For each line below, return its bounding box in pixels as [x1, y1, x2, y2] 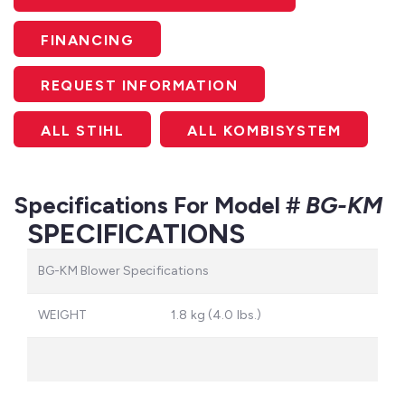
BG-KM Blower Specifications [38, 262, 209, 278]
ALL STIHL [41, 121, 125, 139]
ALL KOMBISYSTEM [187, 121, 342, 139]
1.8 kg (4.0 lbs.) [171, 306, 262, 323]
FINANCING [41, 31, 135, 49]
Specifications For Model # [14, 190, 306, 220]
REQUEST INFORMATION [41, 76, 239, 94]
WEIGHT [38, 306, 87, 323]
